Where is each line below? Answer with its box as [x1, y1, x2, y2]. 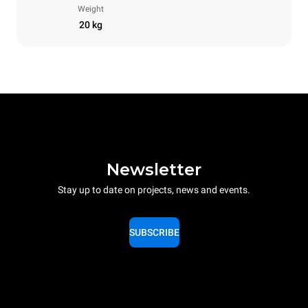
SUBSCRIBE [129, 226, 179, 238]
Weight [78, 4, 104, 14]
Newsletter [107, 159, 201, 179]
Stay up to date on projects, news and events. [58, 184, 250, 195]
